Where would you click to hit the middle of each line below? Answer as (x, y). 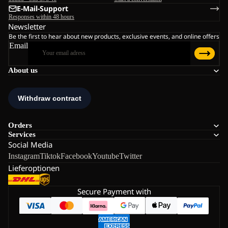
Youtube (106, 156)
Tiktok (50, 156)
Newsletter (27, 27)
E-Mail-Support (42, 9)
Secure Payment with (114, 192)
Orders (20, 125)
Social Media (30, 145)
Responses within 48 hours (41, 17)
